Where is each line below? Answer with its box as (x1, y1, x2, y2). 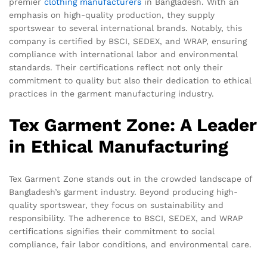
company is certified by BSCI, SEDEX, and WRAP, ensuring (9, 36, 247, 46)
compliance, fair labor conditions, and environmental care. (9, 240, 252, 250)
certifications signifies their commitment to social (9, 226, 215, 237)
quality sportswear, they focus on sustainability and (9, 200, 223, 210)
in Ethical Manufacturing (9, 136, 228, 157)
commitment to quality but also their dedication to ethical (9, 75, 252, 85)
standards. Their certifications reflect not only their (9, 62, 223, 72)
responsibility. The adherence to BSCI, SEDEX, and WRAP (9, 213, 243, 223)
